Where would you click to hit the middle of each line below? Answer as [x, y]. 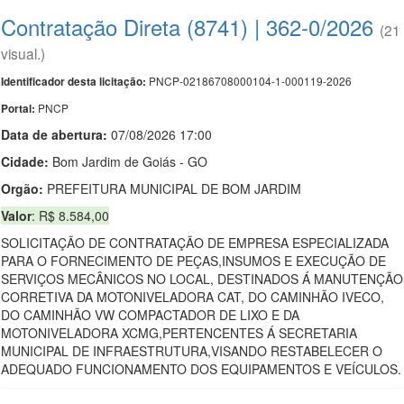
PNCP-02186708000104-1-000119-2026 [249, 81]
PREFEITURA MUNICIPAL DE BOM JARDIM [172, 188]
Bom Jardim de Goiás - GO [128, 161]
